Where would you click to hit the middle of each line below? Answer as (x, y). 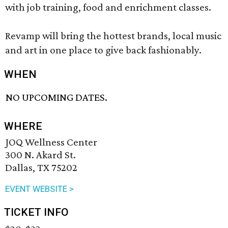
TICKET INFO (36, 212)
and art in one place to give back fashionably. (103, 50)
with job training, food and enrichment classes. (108, 7)
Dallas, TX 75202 (41, 168)
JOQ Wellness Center (51, 142)
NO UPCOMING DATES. (57, 97)
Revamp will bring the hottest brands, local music (113, 36)
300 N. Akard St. (40, 155)
